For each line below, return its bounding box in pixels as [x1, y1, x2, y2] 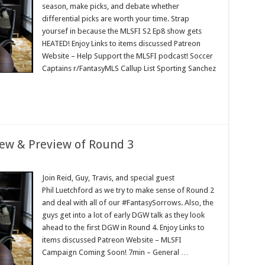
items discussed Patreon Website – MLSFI [41, 235, 182, 244]
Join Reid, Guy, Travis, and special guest [41, 173, 174, 182]
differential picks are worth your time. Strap [41, 14, 189, 23]
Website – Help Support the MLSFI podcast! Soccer [41, 51, 213, 60]
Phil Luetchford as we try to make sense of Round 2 [41, 186, 214, 195]
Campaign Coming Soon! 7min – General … [41, 248, 189, 257]
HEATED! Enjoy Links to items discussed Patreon [41, 39, 201, 48]
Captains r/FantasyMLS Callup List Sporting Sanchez [41, 64, 216, 73]
